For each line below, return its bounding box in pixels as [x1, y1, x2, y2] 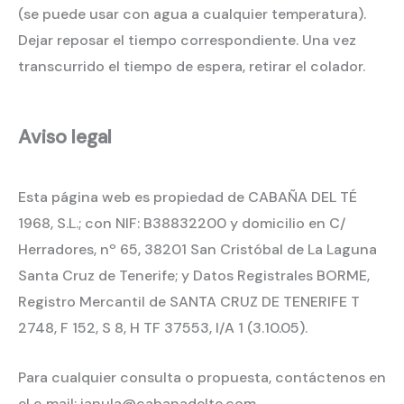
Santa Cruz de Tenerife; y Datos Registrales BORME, [18, 266, 370, 286]
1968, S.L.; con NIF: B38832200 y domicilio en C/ [18, 214, 345, 234]
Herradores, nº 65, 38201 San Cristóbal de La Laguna [18, 240, 377, 260]
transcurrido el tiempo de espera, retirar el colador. [18, 57, 365, 77]
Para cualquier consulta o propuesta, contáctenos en [18, 367, 386, 387]
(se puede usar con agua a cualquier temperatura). [18, 5, 366, 24]
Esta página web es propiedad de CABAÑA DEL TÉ [18, 188, 357, 207]
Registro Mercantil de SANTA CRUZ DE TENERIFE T [18, 292, 360, 312]
